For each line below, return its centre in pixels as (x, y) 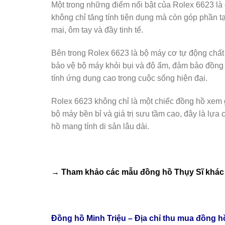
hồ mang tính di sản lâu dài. (100, 126)
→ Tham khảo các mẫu (96, 172)
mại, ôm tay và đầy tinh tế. (97, 30)
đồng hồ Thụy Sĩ (172, 172)
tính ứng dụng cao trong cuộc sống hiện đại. (129, 78)
